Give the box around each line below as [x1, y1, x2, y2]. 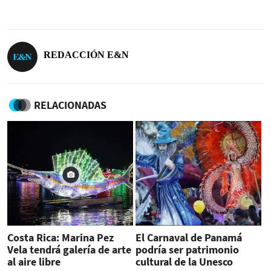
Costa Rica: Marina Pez [7, 230, 114, 244]
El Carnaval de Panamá [135, 230, 242, 244]
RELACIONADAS [34, 97, 106, 112]
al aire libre [7, 254, 60, 269]
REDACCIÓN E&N [44, 49, 129, 60]
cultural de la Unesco [135, 254, 238, 269]
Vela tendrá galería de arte [7, 242, 131, 256]
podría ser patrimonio [135, 242, 239, 256]
